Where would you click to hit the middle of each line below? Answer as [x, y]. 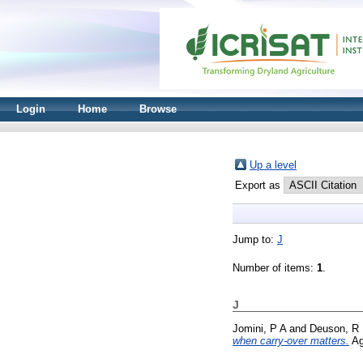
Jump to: [255, 239]
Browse [158, 109]
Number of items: [275, 268]
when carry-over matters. [291, 340]
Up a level [273, 165]
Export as [259, 185]
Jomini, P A [259, 328]
